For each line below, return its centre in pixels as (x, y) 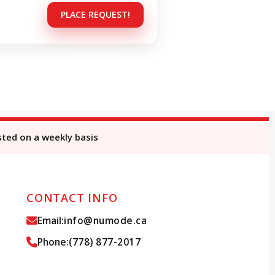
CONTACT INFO (72, 198)
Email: (51, 220)
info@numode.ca (105, 220)
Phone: (53, 242)
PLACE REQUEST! (95, 14)
